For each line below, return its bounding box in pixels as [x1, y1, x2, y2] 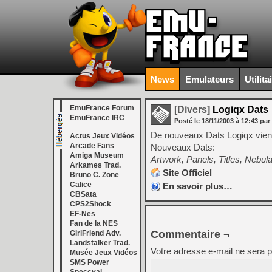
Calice [70, 180, 92, 189]
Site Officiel [163, 168, 212, 178]
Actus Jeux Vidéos [70, 132, 135, 140]
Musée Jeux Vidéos [70, 248, 137, 257]
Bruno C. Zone [70, 171, 119, 179]
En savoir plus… [163, 181, 233, 191]
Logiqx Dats [210, 104, 268, 115]
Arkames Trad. [70, 161, 121, 169]
